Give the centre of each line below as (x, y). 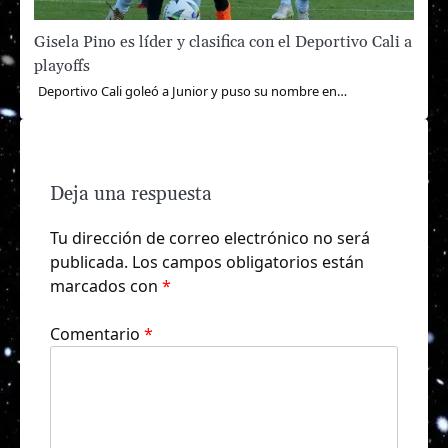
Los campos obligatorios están (248, 261)
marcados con (106, 285)
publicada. (89, 261)
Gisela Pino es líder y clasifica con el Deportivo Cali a (223, 42)
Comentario (97, 333)
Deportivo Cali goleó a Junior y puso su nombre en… (192, 91)
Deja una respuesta (131, 195)
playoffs (62, 66)
